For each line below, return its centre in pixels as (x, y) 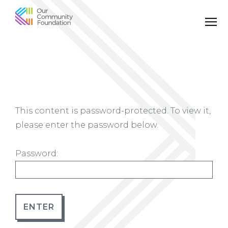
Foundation (69, 35)
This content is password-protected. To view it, (113, 111)
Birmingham (75, 90)
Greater (50, 72)
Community (71, 17)
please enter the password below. (87, 125)
